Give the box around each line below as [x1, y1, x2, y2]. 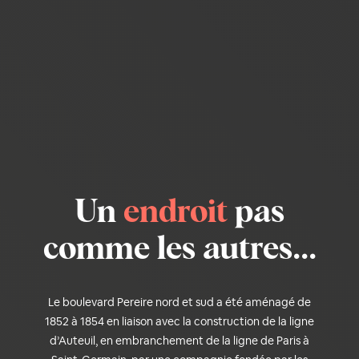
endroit [123, 196, 228, 229]
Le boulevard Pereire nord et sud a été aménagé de [48, 294, 311, 309]
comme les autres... [42, 233, 317, 266]
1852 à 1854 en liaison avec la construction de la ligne [45, 313, 314, 329]
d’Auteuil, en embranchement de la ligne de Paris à [50, 333, 309, 348]
